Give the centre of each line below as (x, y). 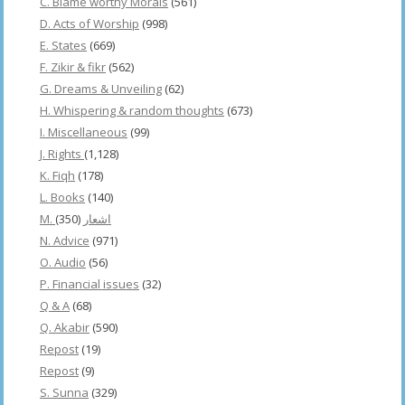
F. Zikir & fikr (73, 66)
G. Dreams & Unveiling (101, 88)
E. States (63, 45)
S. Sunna (64, 392)
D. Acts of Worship (89, 23)
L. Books (62, 197)
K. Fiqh (57, 175)
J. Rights (62, 153)
